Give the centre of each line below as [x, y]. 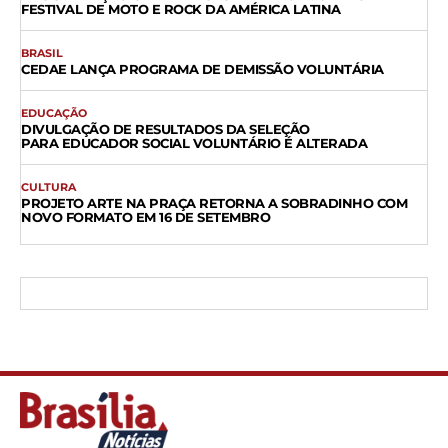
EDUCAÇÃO [54, 112]
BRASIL [42, 52]
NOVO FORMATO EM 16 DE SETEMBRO [145, 216]
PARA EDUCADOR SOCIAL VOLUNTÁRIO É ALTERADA [194, 142]
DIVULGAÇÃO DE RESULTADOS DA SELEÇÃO [165, 128]
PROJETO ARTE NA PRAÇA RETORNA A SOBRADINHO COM [214, 202]
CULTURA [48, 186]
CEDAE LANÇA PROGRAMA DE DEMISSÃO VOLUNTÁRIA [202, 68]
